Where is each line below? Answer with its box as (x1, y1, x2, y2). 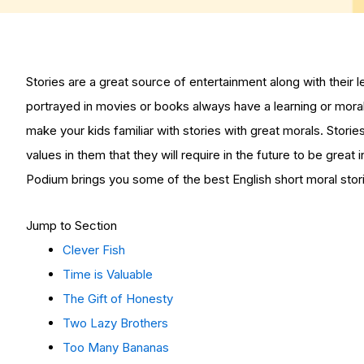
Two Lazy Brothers (63, 314, 168, 331)
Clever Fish (63, 241, 125, 258)
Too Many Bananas (63, 339, 169, 355)
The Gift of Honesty (63, 290, 173, 306)
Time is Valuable (63, 266, 153, 282)
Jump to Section (26, 217, 117, 233)
